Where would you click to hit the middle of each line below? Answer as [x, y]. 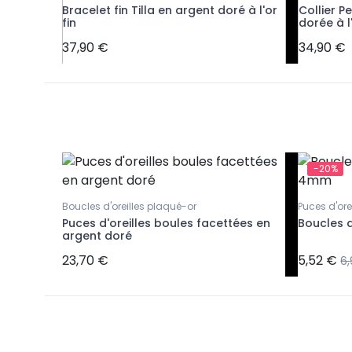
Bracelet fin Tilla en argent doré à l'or [170, 10]
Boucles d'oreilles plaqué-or [129, 206]
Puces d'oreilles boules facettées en [166, 223]
